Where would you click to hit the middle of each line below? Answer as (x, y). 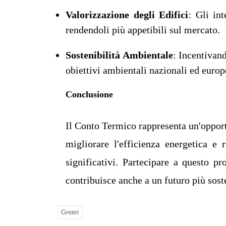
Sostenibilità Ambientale (119, 55)
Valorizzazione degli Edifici (127, 15)
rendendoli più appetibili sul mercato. (143, 30)
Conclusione (89, 95)
